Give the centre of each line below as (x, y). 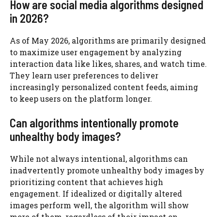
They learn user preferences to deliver (84, 76)
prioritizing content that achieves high (86, 182)
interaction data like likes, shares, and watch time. (108, 64)
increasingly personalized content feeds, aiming (104, 87)
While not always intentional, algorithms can (99, 159)
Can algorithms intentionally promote (94, 123)
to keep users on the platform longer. (81, 99)
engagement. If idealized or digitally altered (96, 194)
